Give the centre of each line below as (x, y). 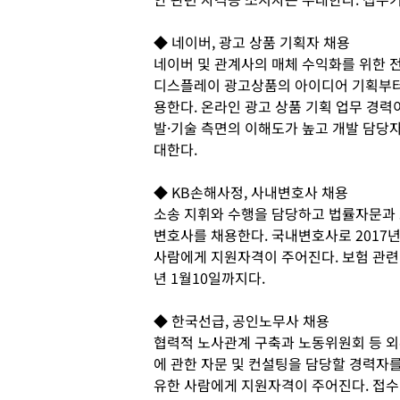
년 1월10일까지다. (209, 277)
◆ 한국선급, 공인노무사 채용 (242, 320)
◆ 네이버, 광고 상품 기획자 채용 (252, 42)
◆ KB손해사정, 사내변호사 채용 (251, 192)
